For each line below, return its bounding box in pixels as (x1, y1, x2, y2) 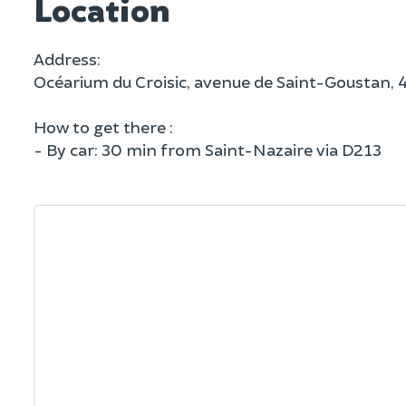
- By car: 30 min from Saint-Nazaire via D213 (34, 139, 382, 159)
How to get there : (34, 116, 173, 137)
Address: (34, 48, 101, 69)
